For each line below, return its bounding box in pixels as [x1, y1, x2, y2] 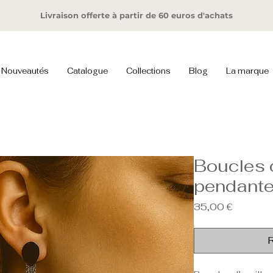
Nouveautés [1, 66, 49, 76]
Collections [126, 66, 171, 76]
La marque [226, 66, 269, 76]
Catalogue [67, 66, 108, 76]
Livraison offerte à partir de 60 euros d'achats [40, 10, 233, 20]
